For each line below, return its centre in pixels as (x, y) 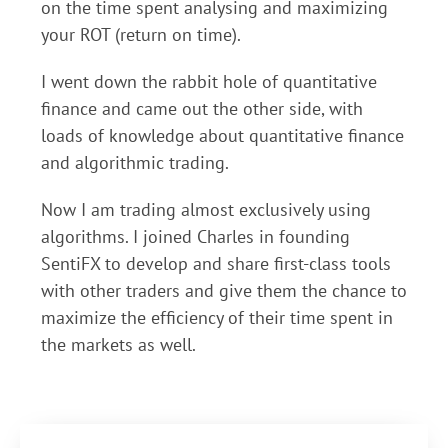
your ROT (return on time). (141, 34)
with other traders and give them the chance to (224, 290)
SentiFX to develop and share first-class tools (216, 263)
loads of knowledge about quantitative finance (222, 135)
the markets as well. (120, 344)
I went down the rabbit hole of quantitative (209, 81)
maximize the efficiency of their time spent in (217, 317)
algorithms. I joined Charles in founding (195, 236)
